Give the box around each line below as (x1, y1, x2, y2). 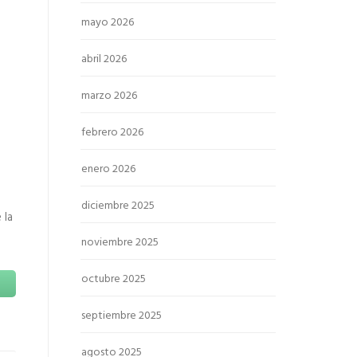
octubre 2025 (81, 270, 146, 288)
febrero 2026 (81, 124, 143, 142)
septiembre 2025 (81, 307, 162, 325)
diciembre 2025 (81, 197, 155, 215)
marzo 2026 (81, 87, 137, 105)
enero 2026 (81, 160, 135, 178)
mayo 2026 (81, 14, 134, 32)
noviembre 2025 (81, 233, 159, 252)
